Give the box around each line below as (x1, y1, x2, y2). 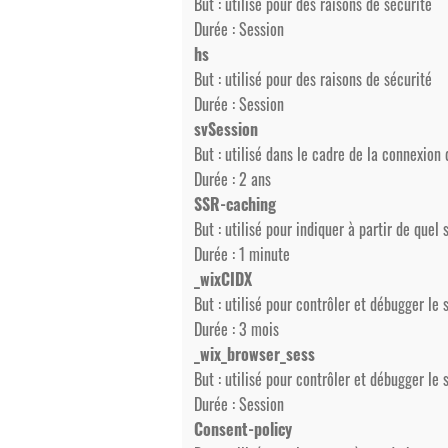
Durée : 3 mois (194, 317, 279, 341)
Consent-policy (194, 417, 292, 441)
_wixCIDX (194, 267, 252, 291)
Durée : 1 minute (194, 242, 290, 266)
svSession (194, 117, 258, 141)
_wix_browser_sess (194, 342, 315, 366)
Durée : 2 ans (194, 167, 271, 191)
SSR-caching (194, 192, 276, 216)
